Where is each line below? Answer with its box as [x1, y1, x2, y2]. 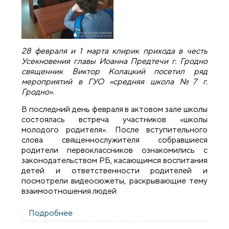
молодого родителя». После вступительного [21, 125, 208, 135]
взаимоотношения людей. [21, 186, 119, 196]
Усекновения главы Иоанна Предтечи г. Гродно [21, 56, 208, 66]
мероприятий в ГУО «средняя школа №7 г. [21, 76, 208, 86]
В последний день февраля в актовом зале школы [21, 104, 208, 114]
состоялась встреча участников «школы [21, 114, 208, 125]
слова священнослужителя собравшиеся [21, 135, 208, 145]
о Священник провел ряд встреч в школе [73, 208, 225, 218]
